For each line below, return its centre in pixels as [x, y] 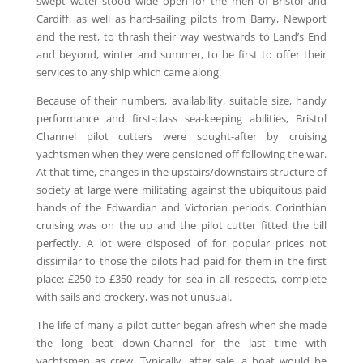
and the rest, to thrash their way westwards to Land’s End [181, 37]
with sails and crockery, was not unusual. [134, 297]
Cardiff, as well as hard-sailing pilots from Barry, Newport [181, 19]
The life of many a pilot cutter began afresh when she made [181, 325]
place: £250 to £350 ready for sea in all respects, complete [181, 279]
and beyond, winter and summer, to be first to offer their [181, 55]
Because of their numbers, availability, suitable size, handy [181, 101]
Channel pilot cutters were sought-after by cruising [181, 137]
